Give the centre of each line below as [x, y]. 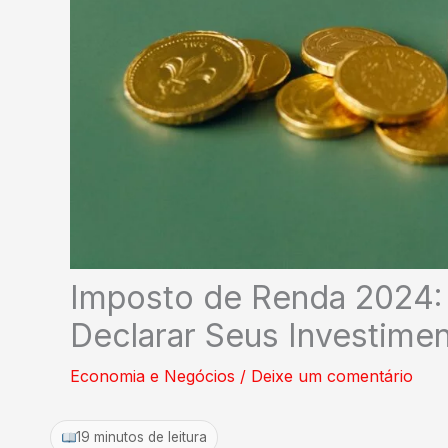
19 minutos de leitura [142, 436]
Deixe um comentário [332, 375]
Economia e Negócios [152, 375]
